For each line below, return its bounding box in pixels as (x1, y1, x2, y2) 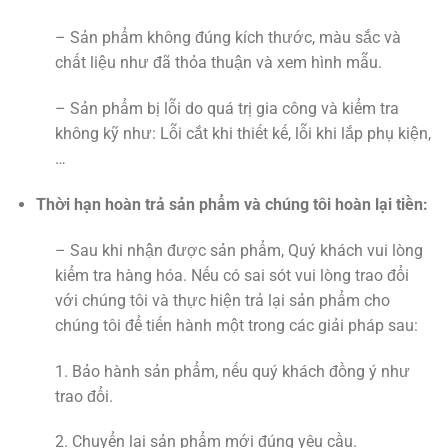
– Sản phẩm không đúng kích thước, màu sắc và (55, 28, 401, 48)
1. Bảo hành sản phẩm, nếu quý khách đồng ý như (55, 361, 410, 381)
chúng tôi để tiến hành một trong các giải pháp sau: (55, 315, 418, 335)
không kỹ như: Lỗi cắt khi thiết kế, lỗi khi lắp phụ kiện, (55, 124, 431, 144)
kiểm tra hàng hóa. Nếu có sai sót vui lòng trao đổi (55, 265, 409, 285)
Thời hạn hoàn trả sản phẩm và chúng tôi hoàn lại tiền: (35, 194, 428, 214)
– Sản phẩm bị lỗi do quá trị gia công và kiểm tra (55, 99, 399, 119)
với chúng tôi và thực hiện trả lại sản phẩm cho (55, 290, 390, 310)
